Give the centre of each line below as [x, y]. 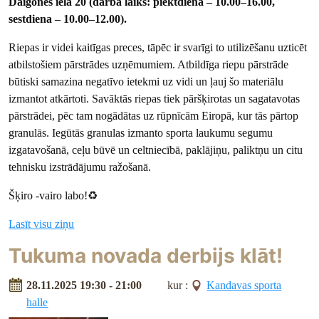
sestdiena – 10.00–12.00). [68, 19]
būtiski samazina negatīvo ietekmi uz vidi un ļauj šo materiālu [146, 81]
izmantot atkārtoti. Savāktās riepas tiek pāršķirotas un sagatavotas [155, 98]
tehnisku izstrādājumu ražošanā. [80, 167]
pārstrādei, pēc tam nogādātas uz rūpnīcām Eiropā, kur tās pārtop [154, 115]
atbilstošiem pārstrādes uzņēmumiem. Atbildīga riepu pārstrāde [149, 64]
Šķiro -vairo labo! [48, 195]
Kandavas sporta [244, 286]
